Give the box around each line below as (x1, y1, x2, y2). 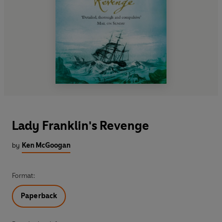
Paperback (21, 191, 57, 200)
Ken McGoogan (22, 141, 70, 150)
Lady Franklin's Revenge (12, 118, 149, 133)
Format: (12, 171, 35, 180)
